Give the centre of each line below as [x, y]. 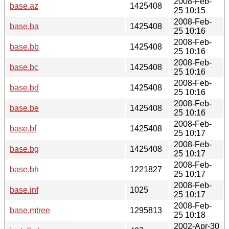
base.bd [24, 87]
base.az [24, 6]
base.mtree [30, 210]
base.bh [24, 169]
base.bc [24, 67]
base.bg [24, 149]
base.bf [23, 128]
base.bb [24, 47]
